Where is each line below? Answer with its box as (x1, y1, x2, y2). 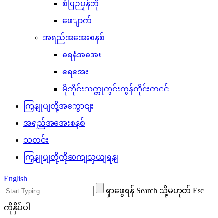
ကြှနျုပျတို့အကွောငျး (23, 102, 94, 110)
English (4, 174, 27, 182)
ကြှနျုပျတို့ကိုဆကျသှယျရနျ (23, 153, 119, 161)
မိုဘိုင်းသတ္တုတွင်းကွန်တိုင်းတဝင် (62, 85, 169, 93)
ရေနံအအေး (62, 51, 101, 59)
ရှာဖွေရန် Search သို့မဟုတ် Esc (106, 186, 204, 195)
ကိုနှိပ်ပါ (4, 203, 30, 212)
